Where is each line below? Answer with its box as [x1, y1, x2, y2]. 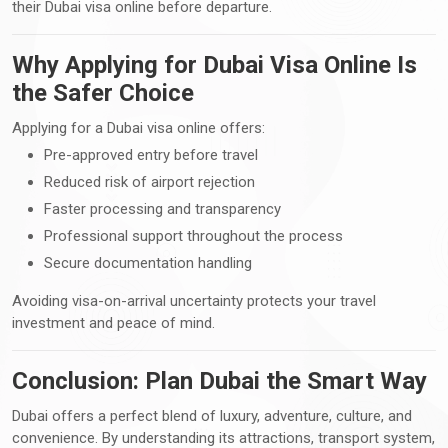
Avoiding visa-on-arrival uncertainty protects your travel [12, 291, 376, 310]
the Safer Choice [12, 78, 194, 107]
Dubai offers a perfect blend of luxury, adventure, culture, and [12, 406, 412, 425]
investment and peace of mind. [12, 313, 215, 332]
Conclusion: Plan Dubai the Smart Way [12, 366, 427, 395]
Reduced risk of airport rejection [44, 172, 255, 191]
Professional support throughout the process [44, 226, 343, 245]
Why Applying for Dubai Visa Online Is [12, 50, 417, 79]
